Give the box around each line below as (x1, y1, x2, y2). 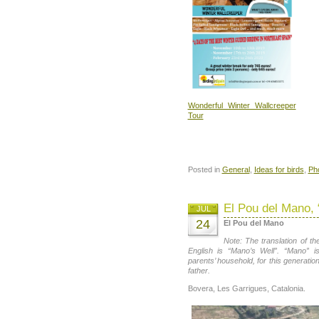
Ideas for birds (253, 164, 304, 174)
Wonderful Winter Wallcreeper (187, 101, 296, 110)
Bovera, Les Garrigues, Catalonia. (187, 284, 305, 293)
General (221, 164, 250, 174)
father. (187, 266, 212, 276)
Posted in (187, 164, 222, 174)
